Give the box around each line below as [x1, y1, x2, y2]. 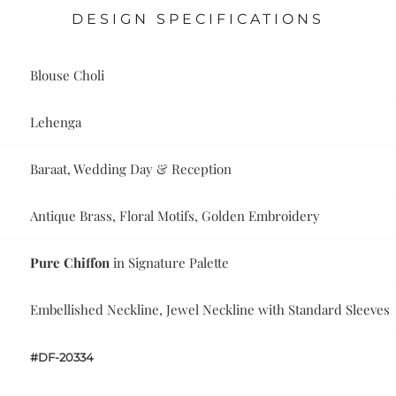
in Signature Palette [110, 254, 230, 272]
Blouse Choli [30, 66, 105, 85]
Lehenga [30, 113, 82, 132]
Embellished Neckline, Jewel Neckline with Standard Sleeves [30, 301, 391, 319]
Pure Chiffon [30, 254, 110, 272]
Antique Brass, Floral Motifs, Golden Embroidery [30, 207, 321, 225]
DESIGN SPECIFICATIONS [72, 11, 324, 28]
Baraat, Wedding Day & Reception [30, 160, 232, 179]
